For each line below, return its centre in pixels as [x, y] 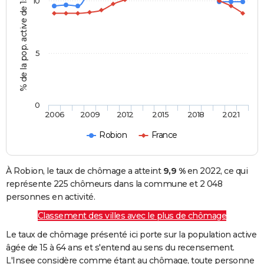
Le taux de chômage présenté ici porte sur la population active [131, 235]
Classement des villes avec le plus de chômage [132, 216]
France [164, 135]
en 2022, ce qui [216, 171]
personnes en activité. [50, 197]
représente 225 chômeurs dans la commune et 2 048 [114, 184]
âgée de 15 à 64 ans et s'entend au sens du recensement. [120, 248]
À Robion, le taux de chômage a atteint [85, 171]
